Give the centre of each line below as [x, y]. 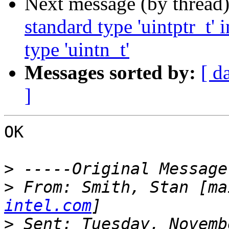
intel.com [48, 206]
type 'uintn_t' [77, 50]
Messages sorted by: [110, 73]
